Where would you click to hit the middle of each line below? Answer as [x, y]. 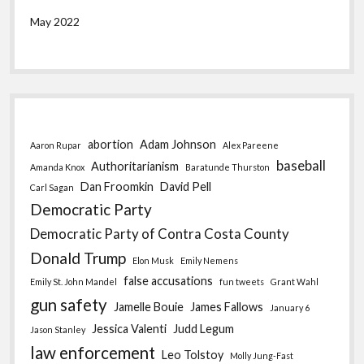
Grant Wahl [295, 281]
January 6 [290, 307]
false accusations [169, 280]
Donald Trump [78, 258]
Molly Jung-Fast [262, 355]
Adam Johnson [178, 144]
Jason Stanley [58, 329]
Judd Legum [204, 328]
